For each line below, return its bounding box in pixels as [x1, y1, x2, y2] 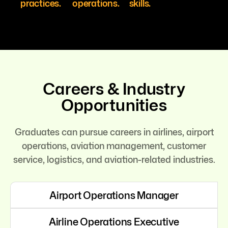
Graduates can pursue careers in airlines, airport [14, 125, 214, 138]
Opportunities [61, 93, 167, 116]
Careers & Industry [43, 76, 185, 100]
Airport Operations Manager [49, 187, 179, 202]
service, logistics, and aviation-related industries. [13, 152, 215, 166]
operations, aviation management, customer [22, 138, 206, 152]
